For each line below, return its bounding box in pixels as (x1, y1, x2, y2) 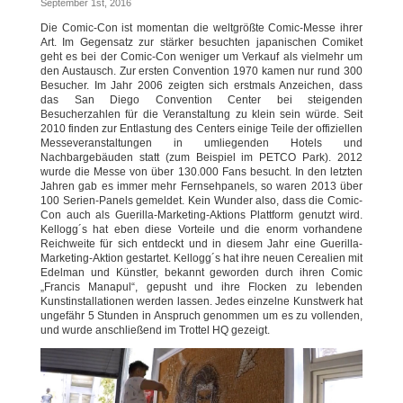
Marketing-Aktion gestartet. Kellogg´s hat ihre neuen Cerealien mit (40, 251, 363, 264)
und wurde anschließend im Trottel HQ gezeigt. (40, 323, 270, 336)
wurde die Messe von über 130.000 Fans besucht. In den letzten (40, 165, 363, 178)
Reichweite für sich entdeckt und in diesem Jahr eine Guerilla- (40, 237, 363, 250)
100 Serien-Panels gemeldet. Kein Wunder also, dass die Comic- (40, 193, 363, 207)
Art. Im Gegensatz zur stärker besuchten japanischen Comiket (40, 35, 363, 49)
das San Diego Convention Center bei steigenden (40, 93, 363, 106)
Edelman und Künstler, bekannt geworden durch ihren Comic (40, 265, 363, 279)
